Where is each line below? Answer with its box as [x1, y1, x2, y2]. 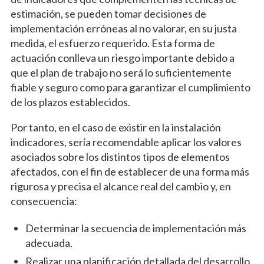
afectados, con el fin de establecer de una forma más [10, 165, 249, 179]
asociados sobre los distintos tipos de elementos [10, 150, 230, 164]
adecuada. [25, 236, 72, 250]
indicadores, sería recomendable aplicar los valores [10, 136, 242, 149]
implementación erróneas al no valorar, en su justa [10, 22, 237, 35]
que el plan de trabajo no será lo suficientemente [10, 66, 232, 80]
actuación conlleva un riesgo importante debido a [10, 51, 235, 65]
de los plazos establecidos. [10, 95, 130, 109]
